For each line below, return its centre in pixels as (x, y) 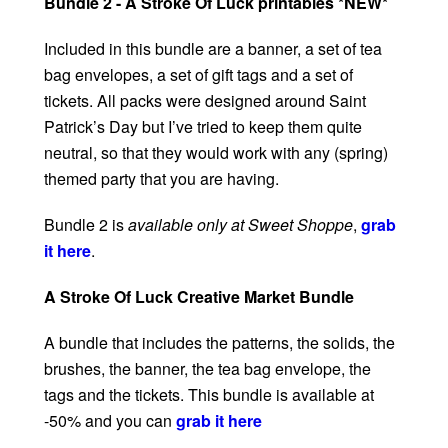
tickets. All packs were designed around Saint (205, 101)
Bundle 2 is (86, 225)
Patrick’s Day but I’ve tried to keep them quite (203, 127)
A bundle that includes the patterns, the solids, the (219, 343)
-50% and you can (110, 421)
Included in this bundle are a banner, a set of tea (213, 49)
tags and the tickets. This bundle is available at (209, 395)
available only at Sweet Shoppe (240, 225)
